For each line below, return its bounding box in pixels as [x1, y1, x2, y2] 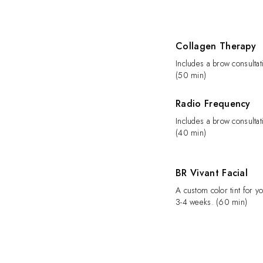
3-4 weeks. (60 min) [176, 196, 248, 208]
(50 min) [176, 69, 207, 81]
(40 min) [176, 127, 207, 139]
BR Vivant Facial [176, 166, 248, 180]
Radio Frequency [176, 97, 251, 110]
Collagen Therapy [176, 39, 257, 53]
